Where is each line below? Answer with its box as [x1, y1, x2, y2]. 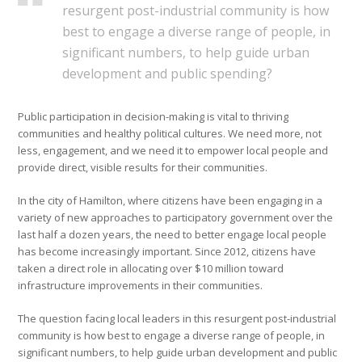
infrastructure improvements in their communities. [18, 278, 263, 293]
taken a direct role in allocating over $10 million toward [18, 261, 284, 276]
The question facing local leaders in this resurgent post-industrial [18, 311, 337, 326]
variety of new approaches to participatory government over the [18, 210, 334, 225]
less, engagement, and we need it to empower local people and [18, 143, 329, 158]
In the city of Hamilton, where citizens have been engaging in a [18, 193, 323, 208]
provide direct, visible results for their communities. [18, 160, 268, 175]
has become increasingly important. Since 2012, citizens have [18, 244, 317, 259]
